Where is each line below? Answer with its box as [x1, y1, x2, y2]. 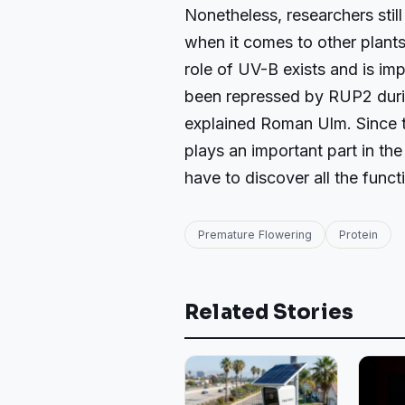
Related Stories [184, 300, 354, 325]
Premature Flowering [198, 228, 312, 241]
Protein [339, 228, 378, 241]
